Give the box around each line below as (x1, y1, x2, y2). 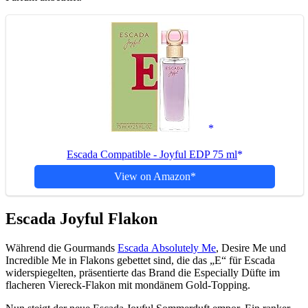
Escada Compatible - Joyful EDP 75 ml (67, 148, 237, 161)
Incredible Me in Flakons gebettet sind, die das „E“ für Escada (5, 254, 275, 267)
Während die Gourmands (5, 242, 118, 254)
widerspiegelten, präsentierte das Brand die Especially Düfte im (5, 267, 280, 279)
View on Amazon (113, 170, 190, 183)
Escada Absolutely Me (118, 242, 216, 254)
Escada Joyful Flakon (5, 210, 157, 228)
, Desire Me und (216, 242, 286, 254)
